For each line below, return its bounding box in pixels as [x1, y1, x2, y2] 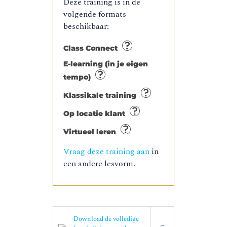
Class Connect [63, 44, 120, 53]
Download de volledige [73, 214, 139, 224]
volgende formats [63, 8, 126, 21]
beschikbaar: [63, 20, 109, 33]
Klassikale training [63, 91, 138, 100]
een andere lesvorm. [63, 158, 135, 170]
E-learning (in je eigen [63, 59, 148, 69]
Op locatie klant [63, 109, 127, 119]
